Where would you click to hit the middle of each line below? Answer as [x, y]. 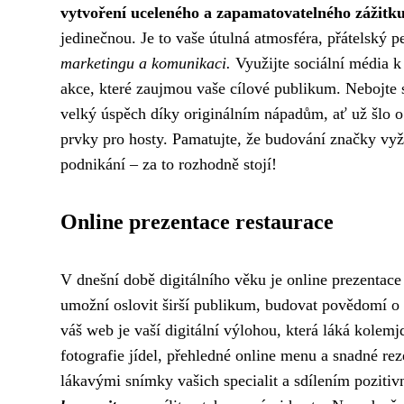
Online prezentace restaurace [197, 222]
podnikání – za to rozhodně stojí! [169, 164]
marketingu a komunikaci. [146, 63]
